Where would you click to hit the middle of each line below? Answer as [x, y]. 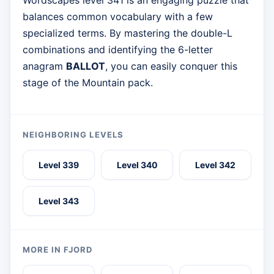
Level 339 [59, 165]
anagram [44, 66]
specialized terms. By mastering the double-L [128, 33]
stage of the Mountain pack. [88, 83]
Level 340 [137, 165]
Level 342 [215, 165]
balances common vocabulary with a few [118, 17]
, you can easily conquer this [171, 66]
